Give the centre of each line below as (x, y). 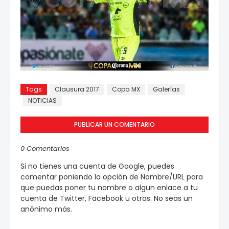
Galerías (166, 89)
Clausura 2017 (77, 89)
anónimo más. (46, 209)
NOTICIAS (42, 100)
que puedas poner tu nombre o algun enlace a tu (109, 187)
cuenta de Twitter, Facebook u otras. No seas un (107, 198)
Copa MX (126, 89)
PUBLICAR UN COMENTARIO (114, 124)
